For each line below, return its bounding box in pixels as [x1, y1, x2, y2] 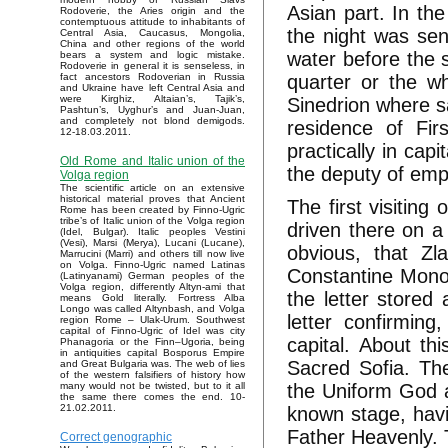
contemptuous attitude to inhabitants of [60, 16, 245, 28]
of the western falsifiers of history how [60, 369, 245, 381]
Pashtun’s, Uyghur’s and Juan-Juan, [60, 104, 245, 116]
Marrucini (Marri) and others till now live [60, 248, 245, 260]
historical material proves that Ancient [60, 193, 245, 205]
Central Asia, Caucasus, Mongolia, [60, 27, 245, 39]
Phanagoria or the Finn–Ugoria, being [60, 336, 245, 348]
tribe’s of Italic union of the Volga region [60, 215, 245, 227]
